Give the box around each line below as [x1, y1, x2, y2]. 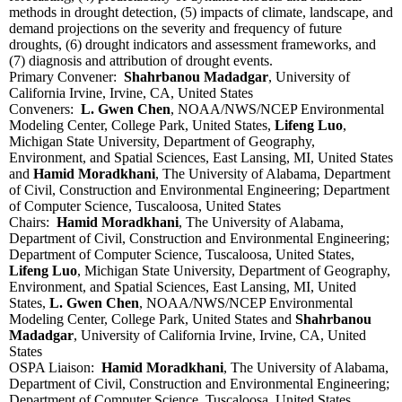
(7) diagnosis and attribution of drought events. [9, 53, 273, 69]
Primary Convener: [9, 69, 124, 85]
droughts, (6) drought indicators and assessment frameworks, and [9, 37, 376, 53]
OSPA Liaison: [9, 360, 101, 376]
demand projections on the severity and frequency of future [9, 21, 342, 37]
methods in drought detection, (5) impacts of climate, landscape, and [9, 4, 393, 21]
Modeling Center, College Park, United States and [9, 311, 295, 328]
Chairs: [9, 214, 57, 231]
